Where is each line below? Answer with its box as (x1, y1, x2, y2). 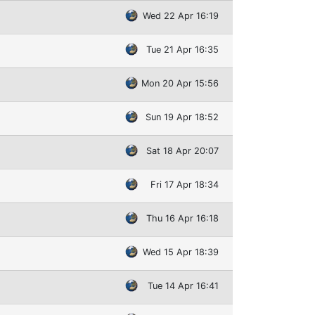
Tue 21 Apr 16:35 (146, 44, 219, 55)
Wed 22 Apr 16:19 (143, 10, 219, 21)
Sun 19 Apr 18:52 (146, 111, 219, 122)
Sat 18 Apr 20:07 (146, 145, 219, 156)
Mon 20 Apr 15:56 (141, 77, 219, 89)
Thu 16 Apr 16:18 (146, 212, 219, 224)
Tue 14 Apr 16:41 (148, 280, 219, 291)
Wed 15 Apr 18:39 (143, 246, 219, 257)
